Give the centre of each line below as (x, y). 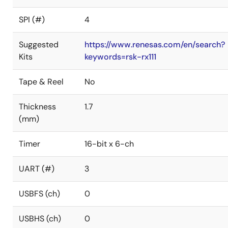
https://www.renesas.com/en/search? (155, 45)
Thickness (37, 107)
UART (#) (37, 169)
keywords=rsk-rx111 (120, 57)
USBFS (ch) (39, 194)
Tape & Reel (41, 82)
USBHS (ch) (40, 219)
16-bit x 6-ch (109, 144)
